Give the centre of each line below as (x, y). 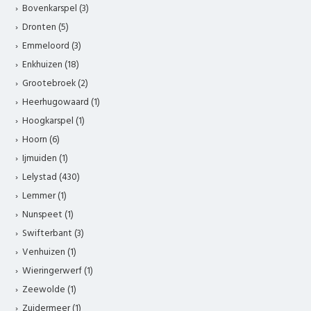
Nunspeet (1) (48, 215)
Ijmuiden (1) (45, 159)
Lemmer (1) (45, 196)
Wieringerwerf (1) (58, 271)
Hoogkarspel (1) (54, 121)
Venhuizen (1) (50, 253)
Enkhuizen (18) (51, 65)
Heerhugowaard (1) (61, 103)
